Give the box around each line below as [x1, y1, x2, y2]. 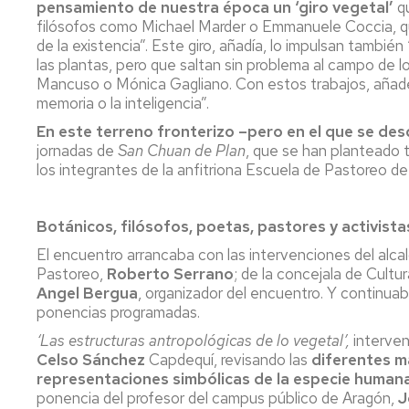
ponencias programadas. [37, 302, 200, 322]
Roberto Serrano [107, 264, 234, 284]
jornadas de [37, 141, 118, 161]
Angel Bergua [37, 283, 138, 303]
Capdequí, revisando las [145, 350, 311, 370]
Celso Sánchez [37, 350, 145, 370]
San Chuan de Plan [118, 141, 246, 161]
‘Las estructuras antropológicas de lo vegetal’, [37, 330, 350, 351]
